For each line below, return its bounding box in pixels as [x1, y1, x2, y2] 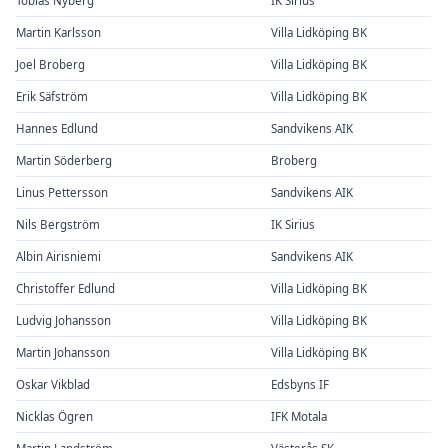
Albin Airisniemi [16, 248, 101, 264]
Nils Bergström [16, 216, 100, 232]
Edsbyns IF [270, 376, 329, 392]
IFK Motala [270, 408, 327, 424]
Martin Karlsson [16, 24, 101, 40]
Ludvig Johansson [16, 312, 111, 328]
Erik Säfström [16, 88, 88, 104]
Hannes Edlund [16, 120, 98, 136]
